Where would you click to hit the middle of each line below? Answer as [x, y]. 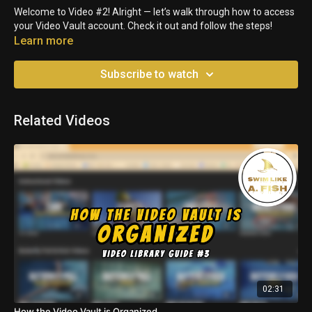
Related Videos [62, 120]
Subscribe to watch [149, 74]
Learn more [44, 40]
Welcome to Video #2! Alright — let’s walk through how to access [154, 11]
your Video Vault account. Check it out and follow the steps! [143, 25]
